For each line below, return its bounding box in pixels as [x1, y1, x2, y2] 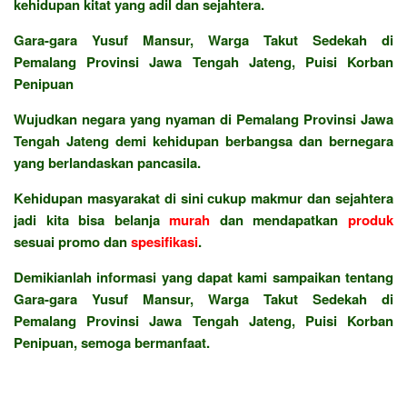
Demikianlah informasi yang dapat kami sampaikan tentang [14, 266, 393, 287]
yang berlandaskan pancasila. [14, 152, 201, 173]
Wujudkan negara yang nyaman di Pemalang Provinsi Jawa [14, 108, 393, 129]
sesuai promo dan [14, 231, 131, 252]
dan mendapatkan [210, 209, 349, 230]
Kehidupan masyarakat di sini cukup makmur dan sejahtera [14, 187, 393, 208]
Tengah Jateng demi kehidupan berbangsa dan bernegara [14, 130, 393, 151]
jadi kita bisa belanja [14, 209, 170, 230]
